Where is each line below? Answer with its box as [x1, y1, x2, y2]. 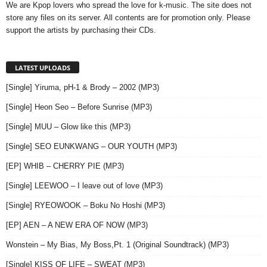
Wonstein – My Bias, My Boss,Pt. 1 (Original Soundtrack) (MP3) [6, 240, 229, 249]
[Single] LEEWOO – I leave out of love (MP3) [6, 181, 163, 190]
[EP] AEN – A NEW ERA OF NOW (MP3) [6, 220, 148, 229]
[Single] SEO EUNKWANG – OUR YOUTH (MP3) [6, 141, 177, 151]
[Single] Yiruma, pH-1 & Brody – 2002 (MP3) [6, 82, 159, 92]
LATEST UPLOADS [15, 63, 70, 72]
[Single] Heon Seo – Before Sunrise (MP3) [6, 102, 152, 111]
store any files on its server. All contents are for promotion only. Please [6, 13, 250, 22]
